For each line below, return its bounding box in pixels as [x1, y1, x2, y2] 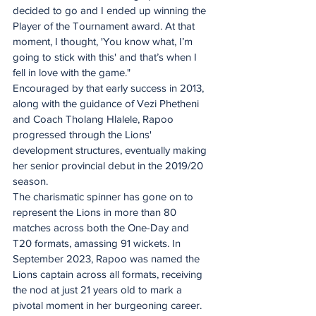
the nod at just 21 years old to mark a [13, 284, 185, 296]
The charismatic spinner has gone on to [13, 190, 196, 203]
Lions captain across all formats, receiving [13, 268, 205, 281]
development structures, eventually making [13, 144, 209, 157]
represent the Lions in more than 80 [13, 206, 179, 219]
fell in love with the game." [13, 66, 130, 79]
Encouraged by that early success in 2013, [13, 82, 207, 95]
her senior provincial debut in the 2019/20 [13, 159, 206, 172]
